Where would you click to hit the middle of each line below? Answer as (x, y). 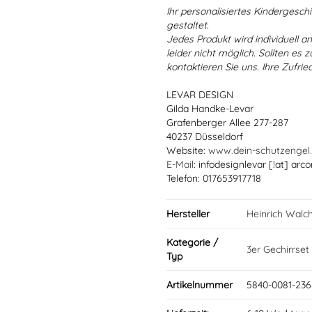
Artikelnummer (200, 285)
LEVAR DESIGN (200, 95)
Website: (187, 150)
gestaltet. (188, 25)
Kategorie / (192, 242)
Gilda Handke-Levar (210, 109)
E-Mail (180, 164)
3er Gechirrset (278, 249)
